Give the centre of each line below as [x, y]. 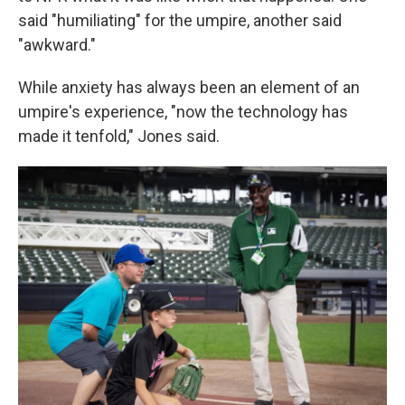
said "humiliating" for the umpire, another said [180, 20]
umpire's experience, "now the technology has [183, 112]
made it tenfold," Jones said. [119, 136]
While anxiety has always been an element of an [189, 87]
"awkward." [57, 45]
